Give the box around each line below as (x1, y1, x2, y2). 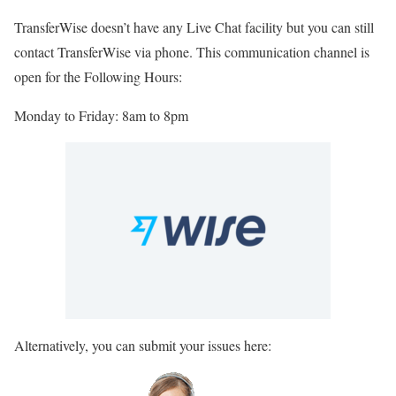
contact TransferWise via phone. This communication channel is (14, 42, 369, 61)
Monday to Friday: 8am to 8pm (14, 106, 188, 125)
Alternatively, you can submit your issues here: (14, 336, 271, 354)
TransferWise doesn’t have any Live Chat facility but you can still (14, 18, 374, 36)
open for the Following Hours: (14, 67, 182, 86)
